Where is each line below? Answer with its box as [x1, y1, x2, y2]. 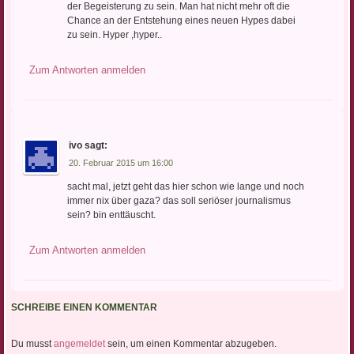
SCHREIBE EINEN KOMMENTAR [10, 302, 157, 314]
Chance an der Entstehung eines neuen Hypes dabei [66, 14, 296, 26]
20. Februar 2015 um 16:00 [68, 157, 173, 168]
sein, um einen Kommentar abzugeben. [104, 338, 277, 350]
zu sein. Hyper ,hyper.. [66, 28, 162, 40]
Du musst [10, 338, 54, 350]
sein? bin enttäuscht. [66, 209, 156, 221]
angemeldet [53, 338, 105, 350]
